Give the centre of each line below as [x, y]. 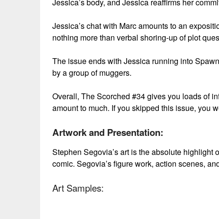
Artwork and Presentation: [108, 132]
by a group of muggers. [92, 73]
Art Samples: [78, 188]
